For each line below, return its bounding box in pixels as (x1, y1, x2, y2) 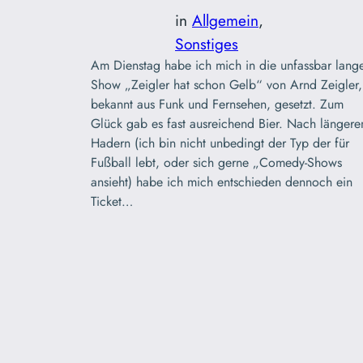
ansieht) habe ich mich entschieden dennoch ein (91, 172, 352, 191)
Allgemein (192, 8, 258, 32)
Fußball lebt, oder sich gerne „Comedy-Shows (91, 152, 342, 172)
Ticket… (91, 191, 133, 211)
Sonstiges (175, 32, 238, 55)
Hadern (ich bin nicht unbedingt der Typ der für (91, 133, 349, 152)
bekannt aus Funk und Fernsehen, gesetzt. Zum (91, 94, 344, 113)
